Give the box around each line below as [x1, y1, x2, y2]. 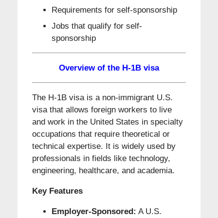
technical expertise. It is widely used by [32, 142, 176, 151]
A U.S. [136, 207, 162, 217]
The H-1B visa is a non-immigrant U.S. [32, 93, 173, 103]
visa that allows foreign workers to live [32, 105, 172, 115]
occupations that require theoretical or [32, 129, 170, 139]
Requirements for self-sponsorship [51, 5, 177, 15]
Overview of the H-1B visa [59, 63, 159, 73]
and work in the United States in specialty [32, 117, 183, 127]
